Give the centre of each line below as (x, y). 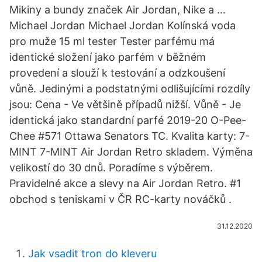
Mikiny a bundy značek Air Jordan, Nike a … (118, 10)
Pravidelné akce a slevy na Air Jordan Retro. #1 (125, 183)
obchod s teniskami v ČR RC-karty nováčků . (120, 199)
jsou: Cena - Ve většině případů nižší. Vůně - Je (125, 104)
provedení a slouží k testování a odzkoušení (117, 73)
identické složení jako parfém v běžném (108, 57)
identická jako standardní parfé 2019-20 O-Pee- (128, 120)
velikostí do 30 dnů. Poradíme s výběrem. (111, 168)
